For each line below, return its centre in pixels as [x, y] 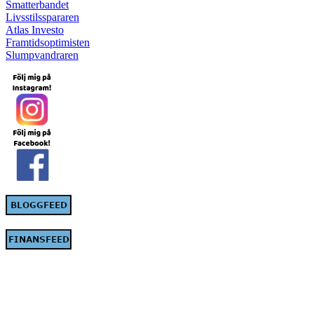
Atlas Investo [35, 30]
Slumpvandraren [42, 55]
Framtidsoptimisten [48, 43]
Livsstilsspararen [42, 18]
